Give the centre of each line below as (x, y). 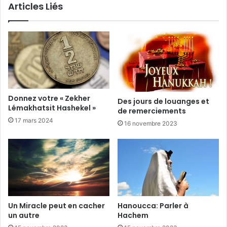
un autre (24, 215)
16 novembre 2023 (151, 124)
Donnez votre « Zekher (49, 98)
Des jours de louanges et (163, 102)
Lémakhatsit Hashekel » (52, 108)
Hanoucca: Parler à (153, 205)
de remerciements (152, 111)
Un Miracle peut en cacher (56, 205)
